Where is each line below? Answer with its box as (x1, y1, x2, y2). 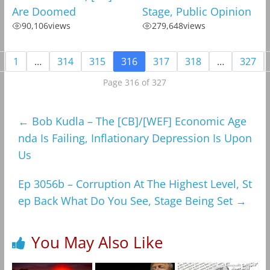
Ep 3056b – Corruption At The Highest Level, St (17, 177, 252, 192)
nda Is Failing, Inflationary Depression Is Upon (17, 131, 252, 146)
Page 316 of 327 (103, 77, 167, 89)
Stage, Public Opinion (142, 4, 251, 19)
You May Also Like (31, 231, 163, 254)
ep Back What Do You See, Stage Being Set (17, 193, 236, 209)
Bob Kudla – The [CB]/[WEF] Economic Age (28, 114, 246, 129)
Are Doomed (11, 4, 76, 19)
